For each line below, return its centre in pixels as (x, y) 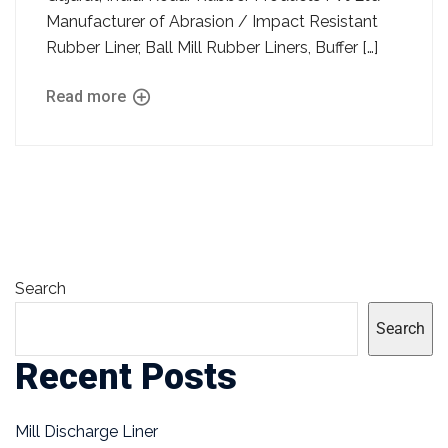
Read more (88, 97)
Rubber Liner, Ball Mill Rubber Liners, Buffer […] (212, 47)
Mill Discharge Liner (86, 431)
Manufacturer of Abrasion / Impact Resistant (212, 21)
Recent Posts (126, 376)
